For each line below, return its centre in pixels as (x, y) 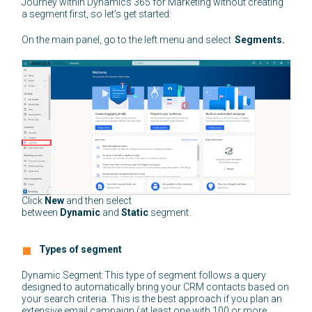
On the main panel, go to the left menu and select (128, 39)
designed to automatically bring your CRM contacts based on (156, 287)
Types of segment (81, 249)
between (41, 212)
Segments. (260, 39)
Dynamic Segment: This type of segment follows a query (144, 275)
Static (135, 212)
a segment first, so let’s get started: (98, 14)
